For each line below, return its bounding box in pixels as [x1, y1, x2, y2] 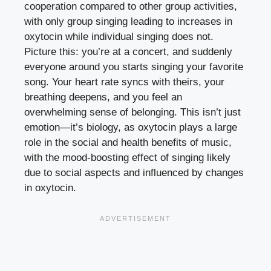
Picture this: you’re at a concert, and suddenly [24, 46, 232, 58]
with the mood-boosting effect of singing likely [24, 152, 230, 164]
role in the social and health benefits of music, [24, 137, 232, 149]
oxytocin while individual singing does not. [24, 31, 214, 43]
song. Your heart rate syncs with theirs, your [24, 76, 224, 88]
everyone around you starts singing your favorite [24, 61, 243, 73]
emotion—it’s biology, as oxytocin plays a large [24, 122, 237, 134]
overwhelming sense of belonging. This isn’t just [24, 106, 241, 119]
